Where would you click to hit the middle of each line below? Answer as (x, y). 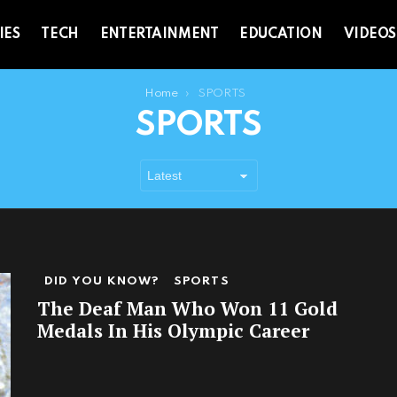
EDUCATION (281, 35)
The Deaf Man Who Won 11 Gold (187, 309)
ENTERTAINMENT (159, 35)
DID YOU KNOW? (102, 282)
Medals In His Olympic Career (173, 331)
